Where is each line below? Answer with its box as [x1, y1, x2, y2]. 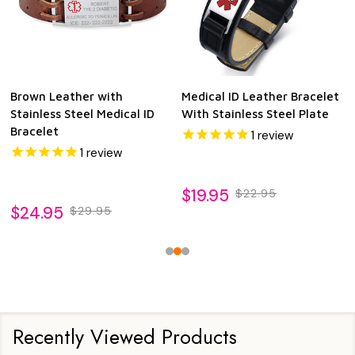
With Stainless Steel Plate [181, 106, 329, 120]
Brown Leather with [10, 89, 123, 103]
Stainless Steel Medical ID [10, 106, 155, 120]
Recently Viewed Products [13, 322, 237, 351]
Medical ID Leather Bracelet [181, 89, 339, 103]
